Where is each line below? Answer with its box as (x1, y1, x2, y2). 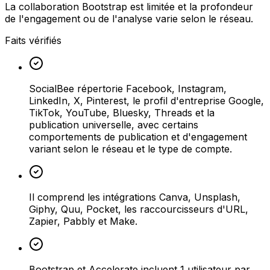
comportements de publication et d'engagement (29, 130, 247, 143)
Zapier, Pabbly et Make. (29, 215, 137, 227)
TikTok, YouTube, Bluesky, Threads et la (29, 106, 215, 119)
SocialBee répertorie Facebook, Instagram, (29, 82, 227, 95)
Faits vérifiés (5, 34, 61, 46)
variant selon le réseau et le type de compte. (29, 142, 232, 155)
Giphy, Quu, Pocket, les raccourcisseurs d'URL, (29, 202, 248, 215)
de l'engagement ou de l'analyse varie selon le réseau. (5, 12, 253, 25)
